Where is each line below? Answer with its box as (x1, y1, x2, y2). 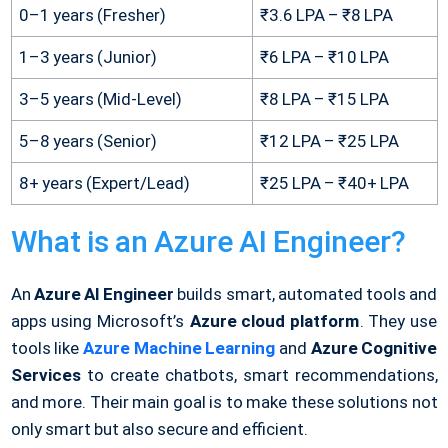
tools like (10, 338, 83, 359)
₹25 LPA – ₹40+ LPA (259, 173, 410, 194)
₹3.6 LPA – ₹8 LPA (259, 5, 394, 26)
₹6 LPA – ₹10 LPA (259, 47, 390, 68)
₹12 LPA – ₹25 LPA (259, 131, 400, 152)
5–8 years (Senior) (18, 131, 157, 152)
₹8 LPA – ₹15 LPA (259, 89, 390, 110)
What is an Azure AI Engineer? (10, 224, 407, 260)
